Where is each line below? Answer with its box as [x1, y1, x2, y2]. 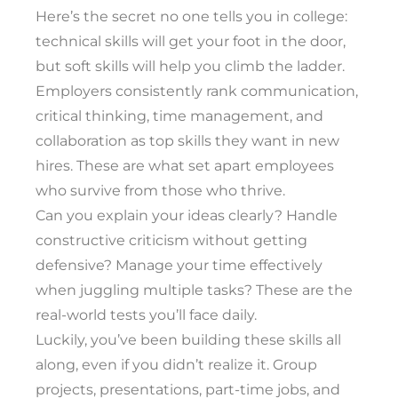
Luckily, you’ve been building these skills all [36, 331, 341, 349]
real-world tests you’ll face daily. [36, 306, 257, 324]
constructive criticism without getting [36, 232, 307, 250]
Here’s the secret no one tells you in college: [36, 8, 347, 26]
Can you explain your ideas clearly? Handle [36, 207, 338, 225]
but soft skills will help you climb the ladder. [36, 58, 345, 76]
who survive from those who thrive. [36, 182, 285, 200]
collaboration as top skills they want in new [36, 132, 339, 150]
